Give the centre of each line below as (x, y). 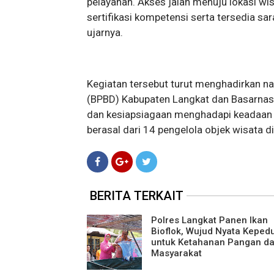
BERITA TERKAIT (137, 195)
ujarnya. (105, 32)
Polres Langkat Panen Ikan (209, 220)
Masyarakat (176, 253)
